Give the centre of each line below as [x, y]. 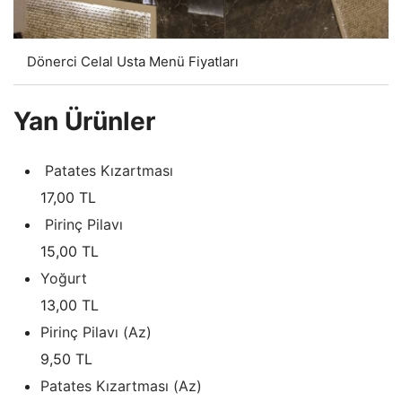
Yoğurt [64, 279]
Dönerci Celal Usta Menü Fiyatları [133, 62]
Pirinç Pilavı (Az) [96, 332]
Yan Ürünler [84, 122]
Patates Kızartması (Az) [121, 386]
